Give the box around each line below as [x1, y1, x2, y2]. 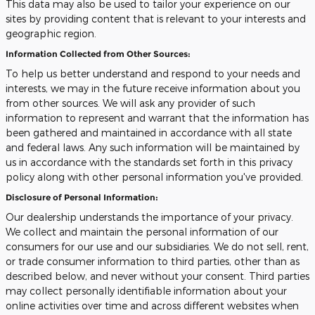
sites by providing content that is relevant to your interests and [6, 13, 306, 25]
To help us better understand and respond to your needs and [6, 67, 300, 79]
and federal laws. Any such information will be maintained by [6, 141, 300, 153]
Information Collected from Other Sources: [6, 48, 191, 59]
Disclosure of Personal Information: [6, 191, 158, 202]
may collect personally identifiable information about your [6, 285, 287, 297]
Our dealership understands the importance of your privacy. [6, 211, 293, 223]
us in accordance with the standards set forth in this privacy [6, 156, 292, 168]
